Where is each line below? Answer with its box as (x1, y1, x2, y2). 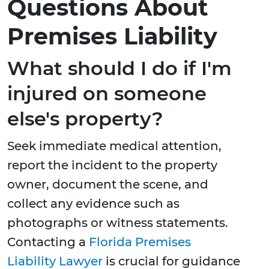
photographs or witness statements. (7, 216, 228, 231)
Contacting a (7, 235, 89, 250)
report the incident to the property (7, 158, 217, 173)
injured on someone (7, 82, 207, 106)
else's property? (7, 107, 163, 131)
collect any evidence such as (7, 196, 180, 211)
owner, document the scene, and (7, 177, 208, 192)
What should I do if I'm (7, 56, 232, 80)
